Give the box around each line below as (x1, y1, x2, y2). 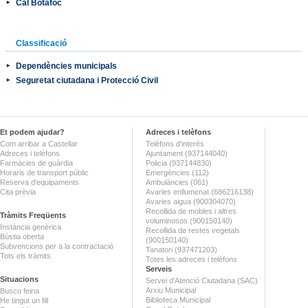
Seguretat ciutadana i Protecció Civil (15, 75, 158, 85)
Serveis (146, 264, 172, 273)
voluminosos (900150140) (146, 216, 232, 225)
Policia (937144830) (146, 158, 212, 167)
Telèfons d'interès (146, 139, 204, 148)
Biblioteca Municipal (146, 295, 210, 304)
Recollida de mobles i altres (146, 206, 236, 215)
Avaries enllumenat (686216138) (146, 187, 254, 196)
